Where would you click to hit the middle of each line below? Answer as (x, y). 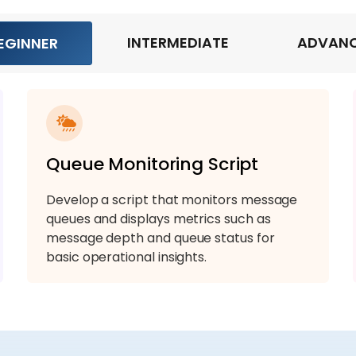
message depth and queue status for (161, 238)
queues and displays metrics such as (159, 219)
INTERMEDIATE (178, 42)
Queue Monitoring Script (153, 164)
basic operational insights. (127, 257)
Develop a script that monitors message (172, 199)
